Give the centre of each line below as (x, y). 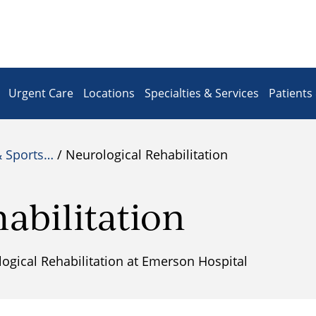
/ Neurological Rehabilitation (141, 154)
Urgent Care (41, 93)
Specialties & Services (202, 93)
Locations (109, 93)
